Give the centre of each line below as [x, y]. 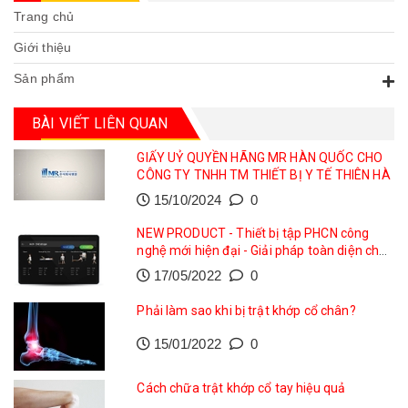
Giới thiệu [43, 47]
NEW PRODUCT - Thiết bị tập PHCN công [253, 233]
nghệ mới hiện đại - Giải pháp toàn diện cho [262, 250]
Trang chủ [44, 16]
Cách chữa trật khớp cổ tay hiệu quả [241, 388]
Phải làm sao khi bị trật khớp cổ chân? [246, 310]
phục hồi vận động [190, 267]
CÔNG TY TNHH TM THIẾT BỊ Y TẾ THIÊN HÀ [264, 174]
